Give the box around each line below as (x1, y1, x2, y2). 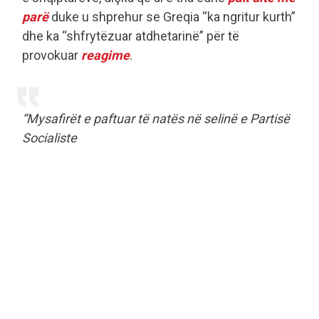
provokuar (22, 48, 81, 63)
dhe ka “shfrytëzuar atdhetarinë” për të (22, 28, 239, 44)
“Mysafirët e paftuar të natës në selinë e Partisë (22, 111, 290, 127)
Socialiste (22, 130, 77, 146)
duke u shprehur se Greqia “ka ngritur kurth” (48, 9, 296, 25)
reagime (81, 48, 130, 63)
